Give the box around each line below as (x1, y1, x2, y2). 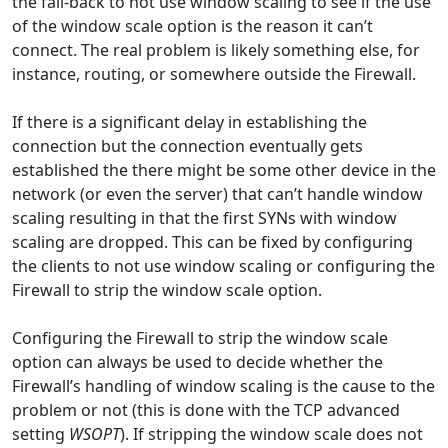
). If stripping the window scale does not (120, 422, 423, 445)
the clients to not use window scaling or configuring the (12, 254, 435, 277)
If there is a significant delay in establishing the (12, 110, 367, 133)
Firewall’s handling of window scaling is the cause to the (12, 374, 435, 397)
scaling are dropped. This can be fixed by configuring (12, 230, 413, 253)
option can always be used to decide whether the (12, 350, 383, 373)
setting (12, 422, 69, 445)
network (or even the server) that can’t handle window (12, 182, 423, 205)
